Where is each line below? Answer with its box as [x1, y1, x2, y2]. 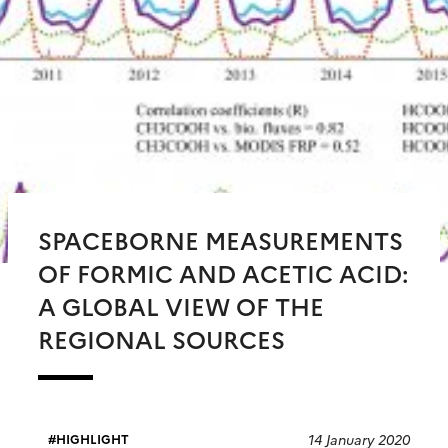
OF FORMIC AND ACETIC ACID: [38, 255, 408, 289]
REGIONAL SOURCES [38, 321, 285, 355]
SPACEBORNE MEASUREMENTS [38, 222, 403, 256]
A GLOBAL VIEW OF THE [38, 288, 324, 322]
